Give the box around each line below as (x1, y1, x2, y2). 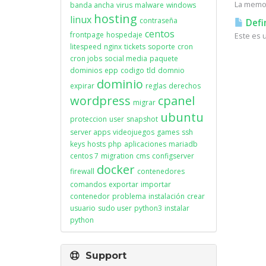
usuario (70, 203, 96, 213)
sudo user (98, 203, 132, 213)
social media (104, 53, 147, 64)
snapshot (126, 114, 158, 124)
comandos (70, 179, 106, 189)
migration (101, 151, 134, 161)
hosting (94, 11, 137, 27)
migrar (133, 97, 156, 107)
